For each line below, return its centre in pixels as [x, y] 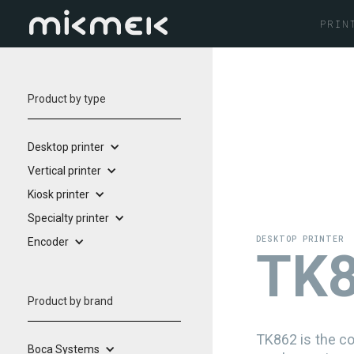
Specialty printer [68, 218]
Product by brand [70, 301]
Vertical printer [64, 171]
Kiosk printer [58, 194]
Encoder [48, 242]
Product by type [67, 99]
